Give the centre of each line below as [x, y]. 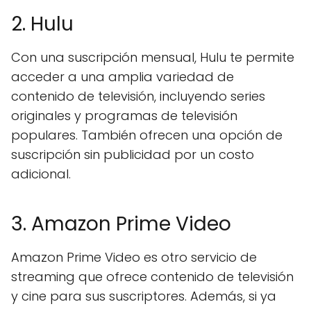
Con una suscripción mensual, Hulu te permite [153, 57]
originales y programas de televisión [124, 116]
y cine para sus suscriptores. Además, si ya [144, 296]
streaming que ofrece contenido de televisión [152, 277]
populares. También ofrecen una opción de [147, 135]
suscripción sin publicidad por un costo [133, 154]
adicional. [41, 174]
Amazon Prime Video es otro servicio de [134, 257]
